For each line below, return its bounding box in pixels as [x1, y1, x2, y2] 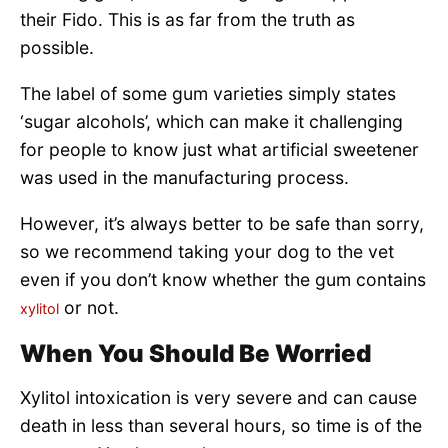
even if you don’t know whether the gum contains [20, 268, 426, 290]
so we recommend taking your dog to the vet [20, 240, 394, 262]
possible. [20, 37, 94, 59]
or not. [59, 296, 119, 318]
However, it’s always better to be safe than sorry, [20, 212, 424, 234]
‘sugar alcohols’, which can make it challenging [20, 111, 403, 133]
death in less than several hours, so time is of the [20, 415, 422, 437]
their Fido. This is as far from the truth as [20, 9, 355, 31]
